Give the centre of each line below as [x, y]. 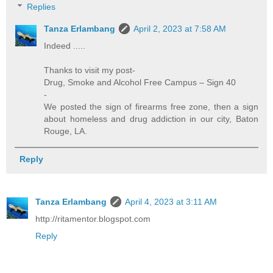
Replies [41, 7]
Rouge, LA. [66, 131]
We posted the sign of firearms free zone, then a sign [151, 107]
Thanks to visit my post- [90, 70]
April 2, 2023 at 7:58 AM [180, 29]
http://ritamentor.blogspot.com [93, 218]
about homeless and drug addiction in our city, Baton [151, 119]
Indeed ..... [65, 46]
